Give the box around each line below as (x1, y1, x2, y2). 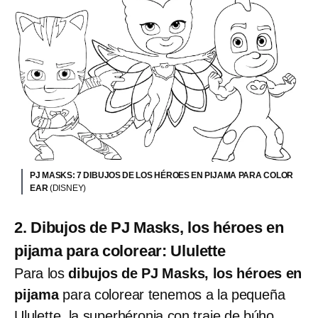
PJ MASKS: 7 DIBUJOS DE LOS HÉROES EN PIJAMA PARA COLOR (30, 170, 294, 181)
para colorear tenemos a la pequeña (62, 287, 285, 303)
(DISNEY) (49, 183, 87, 194)
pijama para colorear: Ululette (14, 242, 226, 261)
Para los (14, 265, 69, 282)
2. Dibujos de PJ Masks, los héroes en (14, 219, 284, 237)
